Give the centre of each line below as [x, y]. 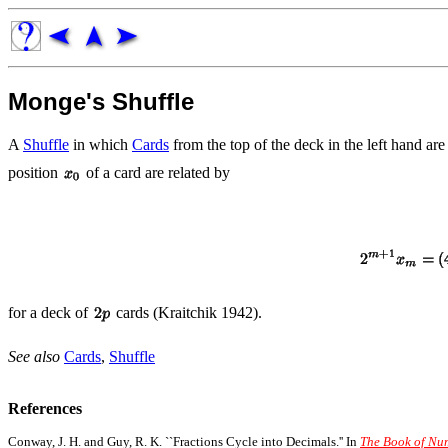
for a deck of [50, 312]
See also [36, 356]
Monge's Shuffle [101, 101]
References [45, 408]
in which [100, 144]
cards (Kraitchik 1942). [187, 312]
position [35, 172]
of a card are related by [156, 172]
